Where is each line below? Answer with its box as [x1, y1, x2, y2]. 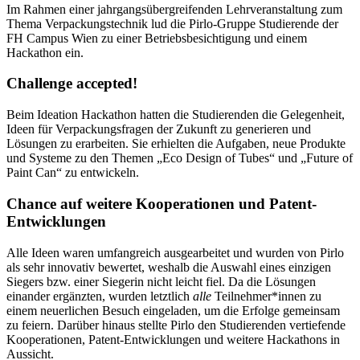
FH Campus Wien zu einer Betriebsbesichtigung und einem [6, 31, 307, 45]
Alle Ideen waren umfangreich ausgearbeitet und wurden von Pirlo [6, 245, 344, 260]
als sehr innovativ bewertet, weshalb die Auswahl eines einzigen [6, 260, 331, 274]
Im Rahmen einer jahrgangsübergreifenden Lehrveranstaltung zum [6, 2, 342, 16]
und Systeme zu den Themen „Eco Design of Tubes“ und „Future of [6, 151, 353, 166]
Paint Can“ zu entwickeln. [6, 166, 139, 180]
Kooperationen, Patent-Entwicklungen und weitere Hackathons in [6, 332, 340, 346]
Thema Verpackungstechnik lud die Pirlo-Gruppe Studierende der [6, 16, 338, 31]
